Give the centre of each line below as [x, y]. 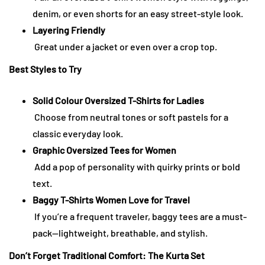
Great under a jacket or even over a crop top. [125, 47]
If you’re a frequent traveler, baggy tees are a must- [140, 216]
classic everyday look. [78, 134]
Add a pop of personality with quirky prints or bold [136, 167]
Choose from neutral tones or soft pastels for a [130, 117]
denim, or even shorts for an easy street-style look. [138, 14]
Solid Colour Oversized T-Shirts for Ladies [118, 101]
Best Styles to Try [45, 69]
